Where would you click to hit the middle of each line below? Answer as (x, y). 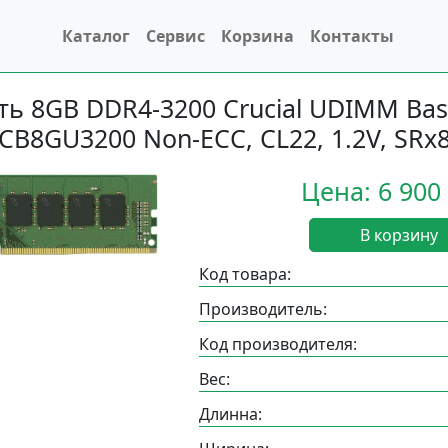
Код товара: (245, 274)
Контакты (351, 35)
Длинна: (230, 414)
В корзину (399, 235)
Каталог (95, 35)
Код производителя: (278, 344)
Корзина (257, 35)
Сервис (175, 35)
